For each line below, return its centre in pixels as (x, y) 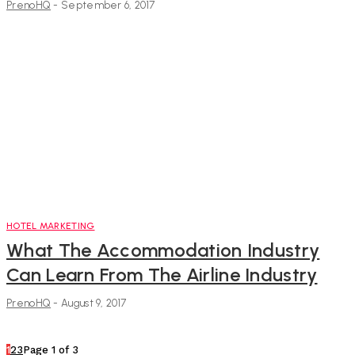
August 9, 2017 (94, 303)
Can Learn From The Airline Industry (162, 275)
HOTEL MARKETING (51, 226)
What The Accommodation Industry (163, 250)
